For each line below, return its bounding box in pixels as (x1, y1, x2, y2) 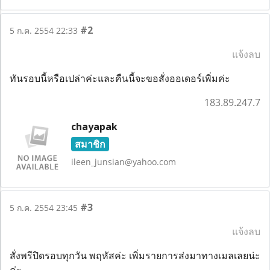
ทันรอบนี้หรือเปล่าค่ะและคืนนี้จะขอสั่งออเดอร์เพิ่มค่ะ (10, 72, 230, 85)
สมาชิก (74, 137, 105, 151)
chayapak (71, 120, 118, 133)
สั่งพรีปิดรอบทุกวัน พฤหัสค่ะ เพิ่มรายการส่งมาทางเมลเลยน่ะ (10, 248, 260, 262)
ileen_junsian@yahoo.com (71, 156, 176, 168)
